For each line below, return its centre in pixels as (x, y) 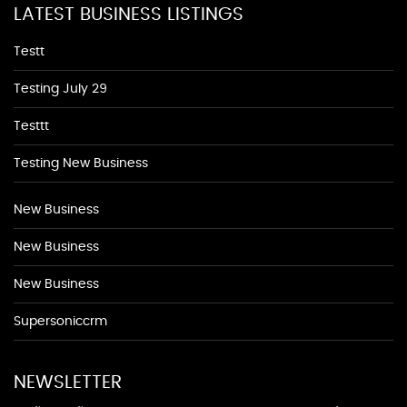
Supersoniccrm (60, 322)
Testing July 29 (60, 89)
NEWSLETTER (68, 382)
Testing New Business (81, 164)
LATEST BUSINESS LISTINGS (129, 15)
